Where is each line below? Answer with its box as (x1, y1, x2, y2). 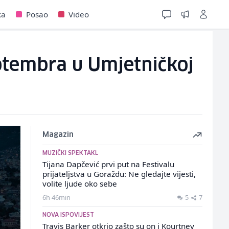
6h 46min (42, 193, 71, 202)
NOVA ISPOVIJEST (42, 212, 94, 218)
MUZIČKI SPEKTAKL (42, 150, 98, 156)
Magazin (42, 131, 74, 139)
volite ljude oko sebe (42, 178, 117, 189)
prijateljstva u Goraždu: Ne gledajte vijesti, (42, 169, 196, 179)
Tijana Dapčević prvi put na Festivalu (42, 159, 174, 169)
